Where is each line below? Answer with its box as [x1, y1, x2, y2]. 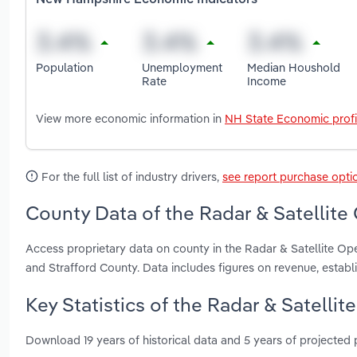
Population [36, 59, 93, 75]
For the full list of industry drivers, [38, 169, 222, 185]
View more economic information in [36, 111, 225, 127]
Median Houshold [247, 59, 341, 75]
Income [247, 73, 287, 88]
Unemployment [141, 59, 222, 75]
